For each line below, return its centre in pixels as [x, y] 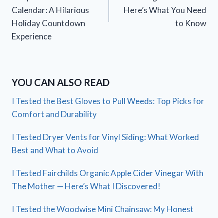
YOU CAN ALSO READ [61, 82]
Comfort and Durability [54, 114]
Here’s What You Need [165, 10]
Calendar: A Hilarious [50, 10]
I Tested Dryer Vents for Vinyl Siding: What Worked [105, 137]
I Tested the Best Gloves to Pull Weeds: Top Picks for [108, 101]
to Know [191, 23]
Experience [32, 36]
